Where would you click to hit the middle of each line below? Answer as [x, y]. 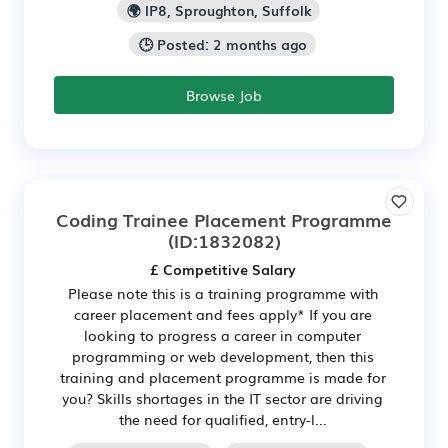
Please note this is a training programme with [222, 292]
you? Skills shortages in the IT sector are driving [222, 397]
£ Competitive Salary [222, 268]
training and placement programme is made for [222, 376]
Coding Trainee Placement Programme [224, 218]
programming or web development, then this [222, 355]
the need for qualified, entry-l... [222, 418]
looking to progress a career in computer [222, 334]
